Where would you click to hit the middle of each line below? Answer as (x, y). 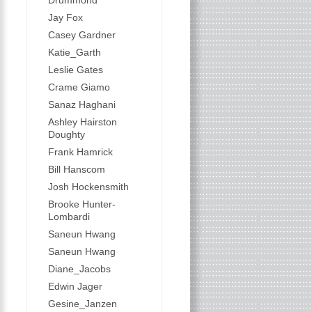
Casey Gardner (81, 35)
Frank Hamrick (80, 152)
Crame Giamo (79, 87)
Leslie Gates (75, 70)
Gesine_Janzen (82, 304)
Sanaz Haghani (81, 104)
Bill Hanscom (76, 169)
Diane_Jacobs (79, 269)
